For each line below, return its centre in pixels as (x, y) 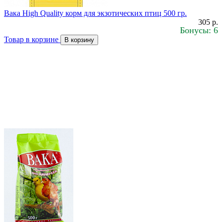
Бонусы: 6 (199, 30)
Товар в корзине (32, 40)
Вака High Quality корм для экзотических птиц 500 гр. (95, 13)
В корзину (79, 40)
